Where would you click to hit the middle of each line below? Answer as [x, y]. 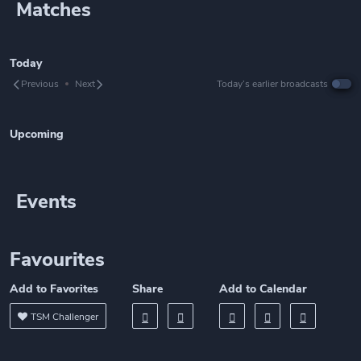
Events [46, 201]
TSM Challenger [64, 317]
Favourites [57, 259]
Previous [40, 84]
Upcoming [37, 134]
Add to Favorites [54, 289]
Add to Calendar [263, 289]
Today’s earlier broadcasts [272, 84]
